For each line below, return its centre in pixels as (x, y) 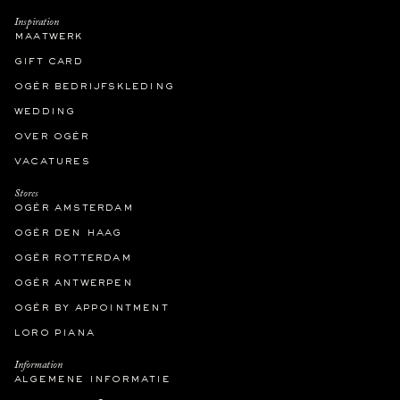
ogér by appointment (92, 308)
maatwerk (49, 36)
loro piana (54, 333)
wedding (45, 111)
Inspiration (37, 22)
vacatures (52, 161)
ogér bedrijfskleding (94, 86)
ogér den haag (68, 233)
